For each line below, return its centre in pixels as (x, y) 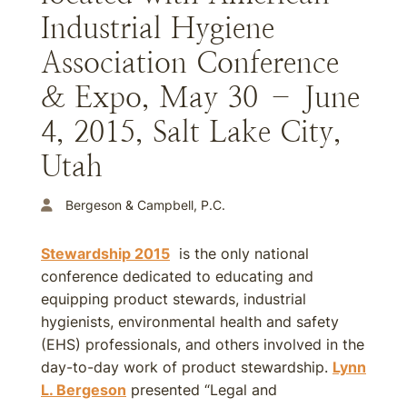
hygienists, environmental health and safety (190, 322)
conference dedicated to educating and (177, 276)
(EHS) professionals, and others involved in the (203, 344)
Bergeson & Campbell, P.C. (145, 205)
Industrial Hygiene (158, 28)
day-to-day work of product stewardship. (187, 367)
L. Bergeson (84, 390)
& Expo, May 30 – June (200, 97)
